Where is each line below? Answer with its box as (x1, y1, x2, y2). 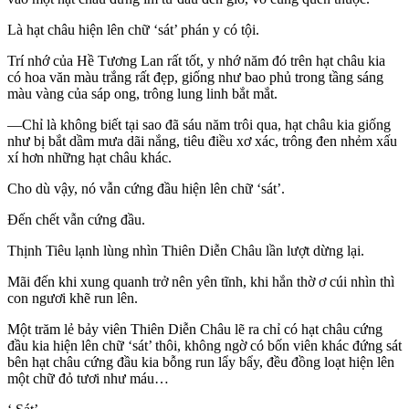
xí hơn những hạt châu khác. (7, 150, 172, 166)
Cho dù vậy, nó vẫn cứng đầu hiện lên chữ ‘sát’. (7, 181, 285, 197)
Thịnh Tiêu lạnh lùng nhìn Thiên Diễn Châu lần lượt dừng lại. (7, 243, 364, 259)
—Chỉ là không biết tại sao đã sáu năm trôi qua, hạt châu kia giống (7, 117, 391, 133)
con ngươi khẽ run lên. (7, 290, 138, 307)
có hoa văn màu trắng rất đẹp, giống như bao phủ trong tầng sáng (7, 69, 383, 86)
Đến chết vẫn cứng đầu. (7, 212, 145, 228)
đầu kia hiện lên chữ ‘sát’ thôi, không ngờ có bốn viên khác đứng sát (7, 338, 402, 354)
